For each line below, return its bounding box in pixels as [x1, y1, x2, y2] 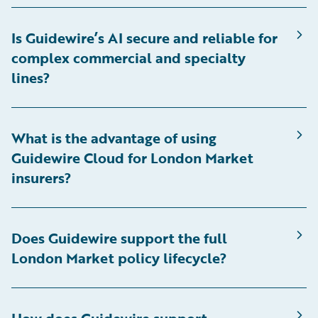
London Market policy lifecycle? [11, 247, 226, 269]
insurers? [11, 167, 71, 189]
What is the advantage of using [11, 127, 216, 149]
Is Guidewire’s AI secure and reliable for [11, 27, 278, 49]
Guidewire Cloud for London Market [11, 147, 253, 169]
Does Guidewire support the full [11, 227, 227, 249]
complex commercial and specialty [11, 47, 246, 69]
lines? [11, 67, 50, 89]
